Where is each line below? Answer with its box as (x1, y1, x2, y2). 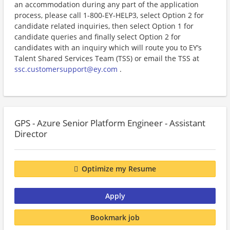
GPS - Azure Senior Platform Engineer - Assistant (14, 117, 205, 129)
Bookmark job (90, 212, 140, 222)
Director (14, 128, 47, 140)
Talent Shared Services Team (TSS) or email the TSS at (14, 53, 199, 63)
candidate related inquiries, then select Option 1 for (14, 21, 194, 31)
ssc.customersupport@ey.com (14, 64, 118, 74)
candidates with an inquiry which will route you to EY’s (14, 43, 202, 52)
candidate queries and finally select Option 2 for (14, 32, 181, 42)
